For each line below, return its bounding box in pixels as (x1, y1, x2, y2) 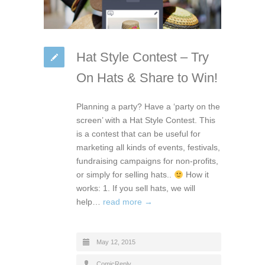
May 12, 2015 (96, 238, 135, 246)
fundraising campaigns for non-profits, (76, 156, 218, 166)
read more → (103, 197, 153, 207)
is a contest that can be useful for (76, 129, 201, 139)
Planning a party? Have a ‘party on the (76, 102, 220, 112)
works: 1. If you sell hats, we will (76, 183, 195, 193)
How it (183, 170, 209, 180)
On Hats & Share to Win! (76, 70, 218, 86)
